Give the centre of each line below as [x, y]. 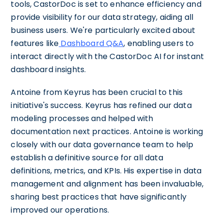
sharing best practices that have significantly [99, 197]
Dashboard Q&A [91, 43]
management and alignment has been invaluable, [107, 184]
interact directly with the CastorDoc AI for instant [108, 56]
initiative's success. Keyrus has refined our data [101, 105]
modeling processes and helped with [82, 118]
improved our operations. [60, 210]
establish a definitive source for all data [87, 157]
